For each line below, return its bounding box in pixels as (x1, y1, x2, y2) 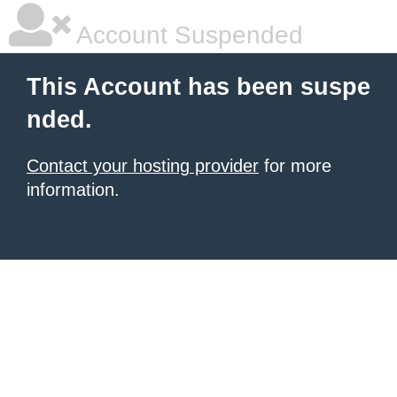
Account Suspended (71, 21, 303, 49)
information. (27, 180, 120, 199)
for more (259, 156, 331, 175)
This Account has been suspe (27, 74, 370, 100)
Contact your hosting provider (27, 156, 259, 175)
